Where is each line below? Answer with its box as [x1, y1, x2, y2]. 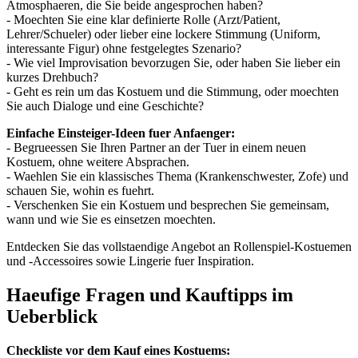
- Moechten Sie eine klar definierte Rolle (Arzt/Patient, [6, 12, 280, 26]
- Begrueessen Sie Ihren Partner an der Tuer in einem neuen [6, 140, 306, 154]
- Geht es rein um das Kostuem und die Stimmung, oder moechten [6, 84, 339, 98]
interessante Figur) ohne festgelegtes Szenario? [6, 41, 241, 55]
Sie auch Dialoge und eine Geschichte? [6, 98, 204, 113]
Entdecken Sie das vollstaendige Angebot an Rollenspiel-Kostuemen [6, 239, 352, 253]
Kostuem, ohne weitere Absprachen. [6, 154, 189, 169]
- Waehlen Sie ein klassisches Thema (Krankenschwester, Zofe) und [6, 169, 348, 183]
